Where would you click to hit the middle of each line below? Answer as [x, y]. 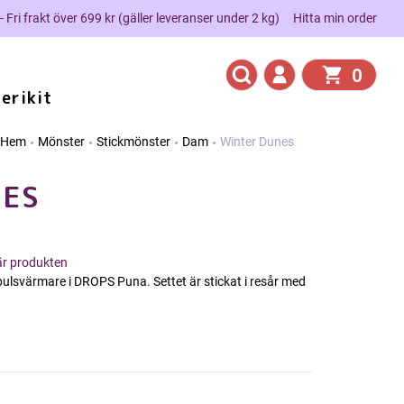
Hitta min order [335, 18]
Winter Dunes [257, 142]
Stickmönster [133, 142]
